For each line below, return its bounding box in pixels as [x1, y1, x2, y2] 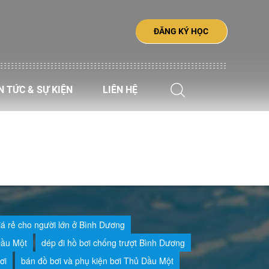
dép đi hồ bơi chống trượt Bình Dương [41, 236, 185, 249]
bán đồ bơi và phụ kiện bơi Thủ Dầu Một [20, 254, 174, 267]
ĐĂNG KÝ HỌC [154, 26, 208, 36]
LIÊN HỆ [103, 84, 138, 95]
